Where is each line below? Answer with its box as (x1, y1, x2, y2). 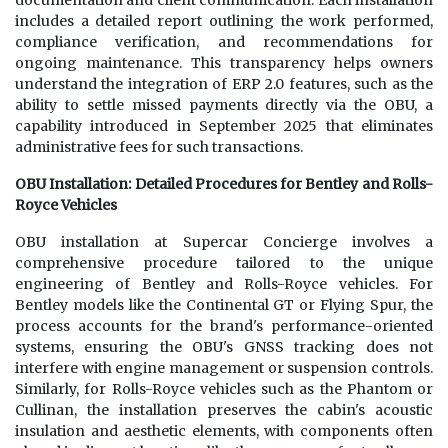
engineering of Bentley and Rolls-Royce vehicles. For (15, 275, 433, 294)
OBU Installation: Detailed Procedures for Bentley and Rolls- (15, 175, 433, 194)
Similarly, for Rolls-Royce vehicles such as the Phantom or (15, 380, 433, 399)
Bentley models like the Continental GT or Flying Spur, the (15, 296, 433, 315)
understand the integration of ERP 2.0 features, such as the (15, 75, 433, 94)
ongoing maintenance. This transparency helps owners (15, 54, 433, 73)
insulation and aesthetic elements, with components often (15, 422, 433, 441)
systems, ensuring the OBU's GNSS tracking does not (15, 338, 433, 357)
